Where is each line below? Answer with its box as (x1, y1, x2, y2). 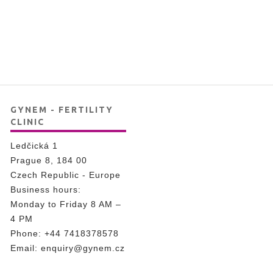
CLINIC (10, 117, 44, 127)
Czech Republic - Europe (10, 170, 121, 180)
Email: (10, 243, 41, 253)
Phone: (10, 229, 44, 238)
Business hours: (10, 185, 81, 194)
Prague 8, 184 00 (10, 155, 87, 165)
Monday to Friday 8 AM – (10, 199, 121, 209)
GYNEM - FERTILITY (10, 105, 113, 115)
